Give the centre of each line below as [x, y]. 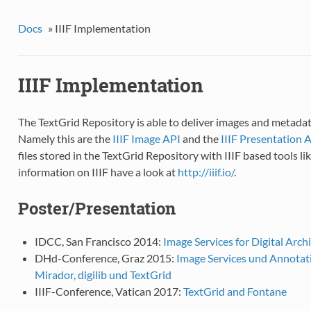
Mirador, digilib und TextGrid [103, 275]
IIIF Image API [146, 139]
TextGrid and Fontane [235, 292]
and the [200, 139]
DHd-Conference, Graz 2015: [105, 258]
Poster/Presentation [96, 209]
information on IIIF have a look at [98, 172]
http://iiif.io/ [205, 172]
